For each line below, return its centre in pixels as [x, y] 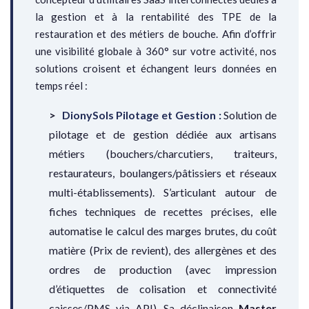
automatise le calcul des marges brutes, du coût [163, 231]
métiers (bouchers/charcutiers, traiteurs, [163, 154]
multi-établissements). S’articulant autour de [163, 192]
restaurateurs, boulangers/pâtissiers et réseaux [163, 173]
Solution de [249, 115]
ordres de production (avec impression [163, 270]
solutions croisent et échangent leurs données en [156, 69]
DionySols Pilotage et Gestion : [141, 115]
